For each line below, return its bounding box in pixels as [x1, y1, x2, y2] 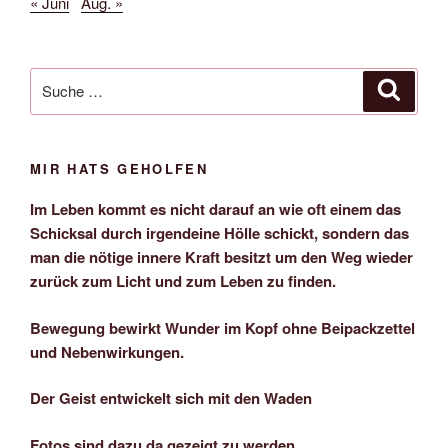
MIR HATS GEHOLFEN [30, 158, 209, 178]
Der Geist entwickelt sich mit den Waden [30, 387, 312, 410]
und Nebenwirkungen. [30, 340, 184, 363]
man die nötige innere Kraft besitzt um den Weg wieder [30, 246, 413, 269]
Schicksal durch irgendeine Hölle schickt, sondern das [30, 222, 409, 245]
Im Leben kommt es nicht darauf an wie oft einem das [30, 198, 401, 221]
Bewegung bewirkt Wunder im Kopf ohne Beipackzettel [30, 316, 415, 339]
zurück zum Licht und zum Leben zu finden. [30, 270, 336, 293]
